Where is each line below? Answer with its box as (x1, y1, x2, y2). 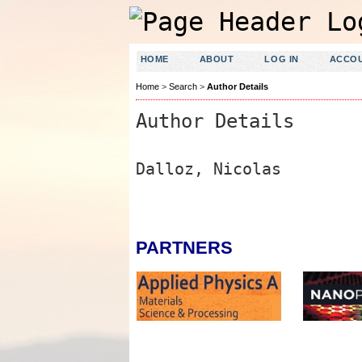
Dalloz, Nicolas (135, 158, 281, 179)
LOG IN (264, 54, 299, 64)
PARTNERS (135, 238, 233, 259)
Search (168, 82, 197, 92)
